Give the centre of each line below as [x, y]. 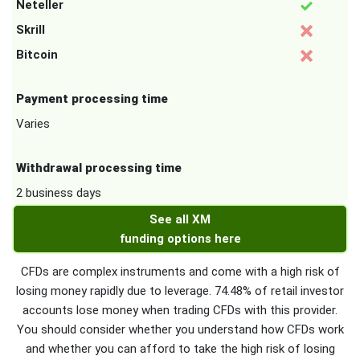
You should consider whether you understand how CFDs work [180, 330]
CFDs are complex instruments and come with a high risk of [180, 272]
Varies [33, 124]
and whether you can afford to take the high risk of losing [180, 349]
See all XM [180, 220]
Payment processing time [92, 99]
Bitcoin [37, 55]
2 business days [59, 193]
